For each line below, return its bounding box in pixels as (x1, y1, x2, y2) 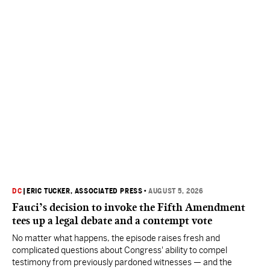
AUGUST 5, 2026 (148, 187, 204, 195)
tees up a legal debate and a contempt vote (12, 214, 212, 227)
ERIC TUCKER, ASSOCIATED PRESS (27, 187, 143, 195)
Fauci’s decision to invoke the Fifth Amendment (12, 201, 245, 214)
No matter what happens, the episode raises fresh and (12, 233, 220, 243)
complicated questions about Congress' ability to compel (12, 245, 227, 255)
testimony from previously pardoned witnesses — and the (12, 257, 232, 267)
